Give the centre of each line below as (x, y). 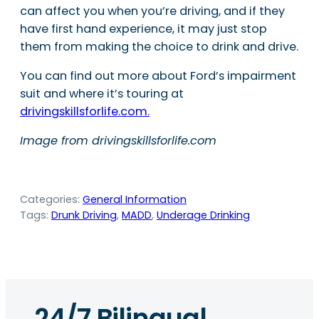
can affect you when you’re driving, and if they (152, 11)
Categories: (51, 200)
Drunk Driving (84, 215)
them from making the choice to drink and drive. (159, 46)
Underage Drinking (203, 215)
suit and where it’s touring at (102, 94)
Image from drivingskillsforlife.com (118, 141)
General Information (135, 200)
